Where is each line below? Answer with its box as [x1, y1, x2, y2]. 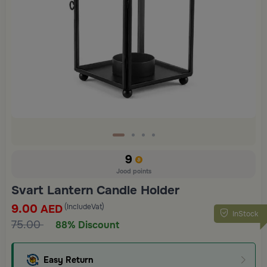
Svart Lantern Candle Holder [11, 182, 179, 198]
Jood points [116, 167, 151, 175]
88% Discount [55, 218, 119, 231]
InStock [232, 209, 258, 219]
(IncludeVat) [64, 201, 104, 212]
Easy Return [44, 254, 94, 265]
